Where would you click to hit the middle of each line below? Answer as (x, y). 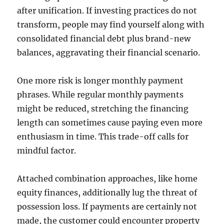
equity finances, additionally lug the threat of (107, 192)
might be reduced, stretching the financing (103, 108)
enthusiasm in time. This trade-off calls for (103, 136)
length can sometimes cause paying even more (110, 122)
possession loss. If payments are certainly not (107, 206)
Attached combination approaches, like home (107, 178)
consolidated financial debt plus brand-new (104, 38)
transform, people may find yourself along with (111, 24)
